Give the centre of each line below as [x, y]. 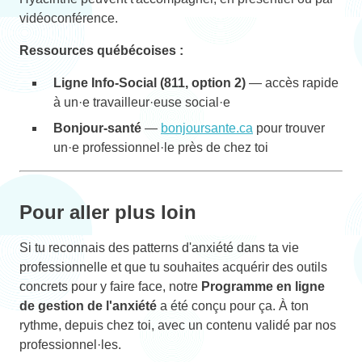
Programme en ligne [263, 286]
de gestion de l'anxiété [88, 305]
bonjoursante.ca [207, 128]
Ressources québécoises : [101, 50]
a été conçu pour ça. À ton [233, 305]
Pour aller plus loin [108, 212]
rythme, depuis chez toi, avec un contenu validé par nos [178, 325]
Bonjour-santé [97, 128]
